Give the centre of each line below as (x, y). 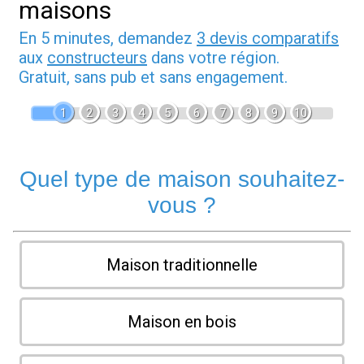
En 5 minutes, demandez (108, 39)
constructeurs (97, 58)
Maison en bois (182, 322)
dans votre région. (213, 58)
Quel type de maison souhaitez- (182, 180)
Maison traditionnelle (182, 265)
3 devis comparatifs (268, 39)
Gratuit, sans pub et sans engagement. (153, 78)
